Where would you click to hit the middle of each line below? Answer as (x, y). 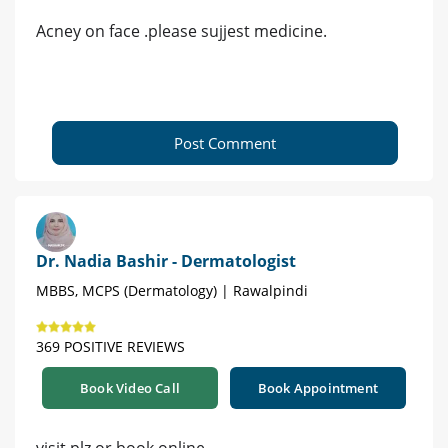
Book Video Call (130, 388)
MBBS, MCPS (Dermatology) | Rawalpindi (172, 291)
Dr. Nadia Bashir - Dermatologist (166, 261)
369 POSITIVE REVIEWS (110, 347)
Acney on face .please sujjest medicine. (181, 31)
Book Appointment (318, 388)
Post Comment (225, 143)
